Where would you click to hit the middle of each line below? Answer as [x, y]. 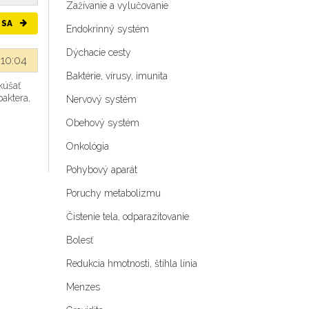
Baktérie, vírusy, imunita [117, 76]
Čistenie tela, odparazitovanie [128, 217]
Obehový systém [103, 123]
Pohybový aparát [102, 170]
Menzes [83, 287]
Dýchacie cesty [99, 52]
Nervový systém [101, 99]
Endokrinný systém [108, 29]
